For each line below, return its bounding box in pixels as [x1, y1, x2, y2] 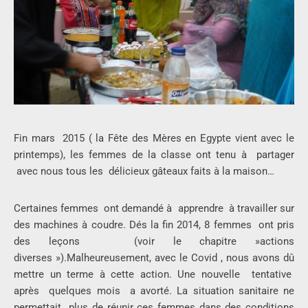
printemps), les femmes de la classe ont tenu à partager [14, 148, 294, 162]
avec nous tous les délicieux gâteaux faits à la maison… [14, 165, 274, 178]
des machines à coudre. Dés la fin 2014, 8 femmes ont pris [14, 219, 294, 232]
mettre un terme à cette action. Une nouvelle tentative [14, 268, 294, 281]
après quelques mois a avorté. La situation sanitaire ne [14, 285, 294, 298]
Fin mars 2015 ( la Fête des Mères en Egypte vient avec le [14, 132, 294, 145]
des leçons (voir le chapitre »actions [14, 235, 294, 248]
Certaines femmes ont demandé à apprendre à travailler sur [14, 202, 294, 215]
